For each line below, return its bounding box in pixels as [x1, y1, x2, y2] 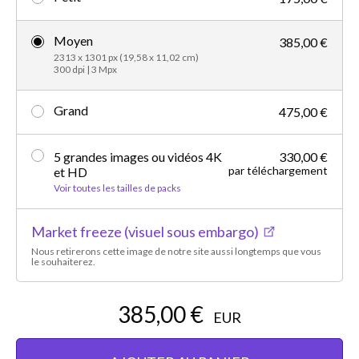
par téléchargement [228, 163, 328, 177]
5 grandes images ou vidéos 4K [54, 148, 222, 164]
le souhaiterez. [31, 255, 95, 268]
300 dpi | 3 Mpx [54, 63, 117, 75]
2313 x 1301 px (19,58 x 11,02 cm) [54, 50, 199, 63]
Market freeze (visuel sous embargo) [31, 222, 259, 240]
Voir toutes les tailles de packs [54, 181, 181, 194]
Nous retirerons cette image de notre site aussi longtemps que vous [31, 244, 321, 257]
